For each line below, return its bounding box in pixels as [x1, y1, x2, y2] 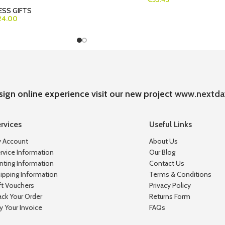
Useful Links [149, 119, 192, 129]
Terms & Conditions [149, 169, 212, 179]
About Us [149, 136, 178, 146]
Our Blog [149, 147, 176, 157]
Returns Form [149, 191, 191, 201]
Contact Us [149, 158, 185, 168]
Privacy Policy [149, 180, 191, 190]
